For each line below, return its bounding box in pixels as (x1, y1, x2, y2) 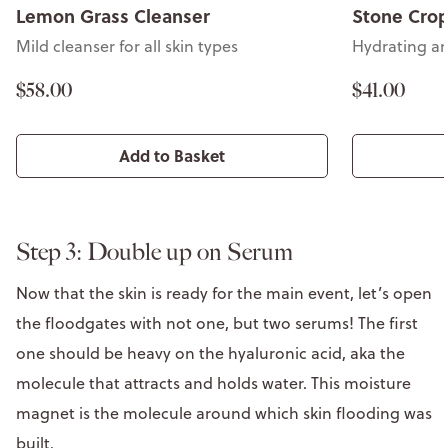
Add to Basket (119, 143, 225, 167)
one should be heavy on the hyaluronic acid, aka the (16, 341, 405, 364)
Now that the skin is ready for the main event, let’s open (16, 281, 432, 304)
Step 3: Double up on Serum (16, 237, 293, 266)
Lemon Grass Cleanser (16, 2, 210, 29)
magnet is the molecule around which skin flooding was (16, 401, 432, 424)
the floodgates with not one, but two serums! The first (16, 311, 418, 334)
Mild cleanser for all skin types (16, 34, 238, 57)
